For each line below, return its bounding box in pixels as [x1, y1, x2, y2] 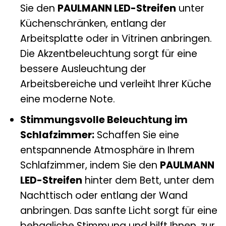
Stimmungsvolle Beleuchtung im [20, 113, 188, 127]
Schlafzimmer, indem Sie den [20, 158, 160, 173]
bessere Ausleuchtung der [20, 62, 146, 76]
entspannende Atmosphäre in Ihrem [20, 143, 195, 157]
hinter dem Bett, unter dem [82, 174, 214, 188]
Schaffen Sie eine [94, 128, 179, 142]
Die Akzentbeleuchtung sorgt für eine [20, 46, 197, 61]
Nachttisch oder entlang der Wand [20, 189, 188, 203]
